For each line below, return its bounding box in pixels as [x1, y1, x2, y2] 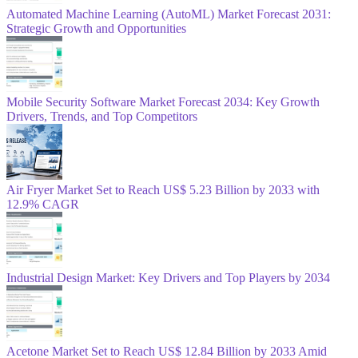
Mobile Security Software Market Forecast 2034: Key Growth [6, 94, 320, 109]
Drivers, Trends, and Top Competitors [6, 109, 197, 123]
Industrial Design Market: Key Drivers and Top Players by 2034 [6, 270, 330, 284]
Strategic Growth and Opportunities [6, 21, 186, 35]
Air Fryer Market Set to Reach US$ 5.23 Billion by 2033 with [6, 182, 320, 197]
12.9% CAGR [6, 197, 79, 211]
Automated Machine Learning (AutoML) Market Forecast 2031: [6, 6, 331, 21]
